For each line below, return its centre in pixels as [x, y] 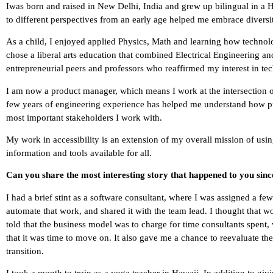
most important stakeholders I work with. [84, 117]
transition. [25, 251]
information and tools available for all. [79, 153]
